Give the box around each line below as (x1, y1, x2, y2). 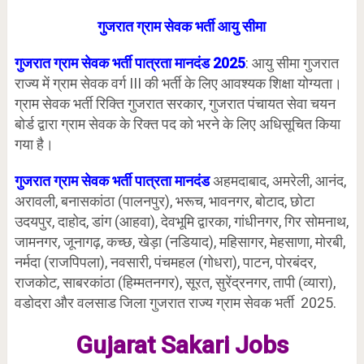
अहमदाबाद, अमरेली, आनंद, (209, 172, 346, 189)
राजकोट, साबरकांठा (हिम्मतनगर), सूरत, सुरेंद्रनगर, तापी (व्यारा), (14, 274, 336, 291)
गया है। (14, 136, 54, 153)
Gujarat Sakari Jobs (75, 331, 288, 359)
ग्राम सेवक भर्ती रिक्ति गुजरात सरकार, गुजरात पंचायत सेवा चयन (14, 95, 336, 112)
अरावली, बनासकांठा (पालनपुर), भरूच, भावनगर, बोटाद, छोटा (14, 193, 314, 210)
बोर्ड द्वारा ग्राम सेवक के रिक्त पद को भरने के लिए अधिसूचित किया (14, 115, 340, 132)
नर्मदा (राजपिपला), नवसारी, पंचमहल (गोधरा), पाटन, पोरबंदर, (14, 253, 316, 271)
